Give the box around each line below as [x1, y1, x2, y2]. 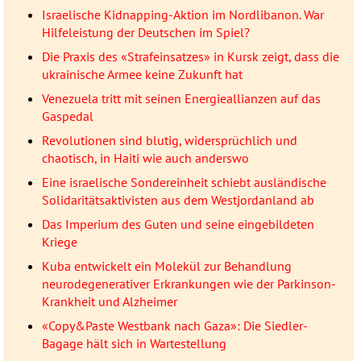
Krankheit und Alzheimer [41, 293, 177, 310]
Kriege [41, 234, 77, 251]
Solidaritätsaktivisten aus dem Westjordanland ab [41, 192, 314, 209]
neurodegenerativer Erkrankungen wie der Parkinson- [41, 276, 336, 293]
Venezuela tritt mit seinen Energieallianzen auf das [41, 90, 321, 107]
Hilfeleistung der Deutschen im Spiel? [41, 24, 250, 41]
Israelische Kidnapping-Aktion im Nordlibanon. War [41, 6, 324, 23]
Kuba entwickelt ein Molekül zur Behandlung [41, 258, 292, 275]
